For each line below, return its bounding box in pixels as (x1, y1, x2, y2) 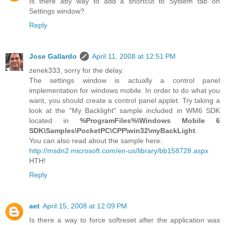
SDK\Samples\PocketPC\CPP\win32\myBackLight (29, 126, 195, 135)
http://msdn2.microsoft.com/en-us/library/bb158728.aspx (29, 146, 208, 155)
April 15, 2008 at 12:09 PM (43, 201, 127, 210)
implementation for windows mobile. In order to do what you (29, 86, 220, 94)
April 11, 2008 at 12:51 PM (92, 52, 176, 60)
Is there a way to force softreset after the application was (29, 215, 220, 224)
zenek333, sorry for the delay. (29, 66, 124, 74)
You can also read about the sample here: (29, 136, 162, 145)
